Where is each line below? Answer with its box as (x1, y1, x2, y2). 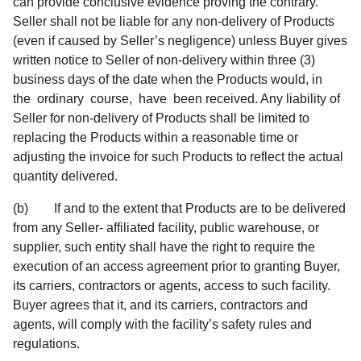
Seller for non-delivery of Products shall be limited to (13, 110, 309, 125)
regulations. (13, 336, 80, 351)
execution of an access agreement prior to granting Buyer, (13, 259, 340, 273)
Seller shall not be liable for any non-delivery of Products (13, 14, 334, 28)
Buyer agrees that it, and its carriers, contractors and (13, 297, 308, 312)
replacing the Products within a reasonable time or (13, 130, 298, 144)
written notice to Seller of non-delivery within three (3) (13, 52, 315, 67)
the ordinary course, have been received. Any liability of (13, 91, 340, 106)
